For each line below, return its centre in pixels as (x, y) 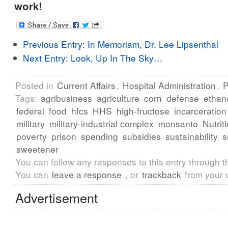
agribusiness (66, 98)
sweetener (37, 149)
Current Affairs (86, 85)
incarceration (200, 111)
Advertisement (56, 197)
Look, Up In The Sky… (116, 58)
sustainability (192, 136)
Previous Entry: (54, 44)
